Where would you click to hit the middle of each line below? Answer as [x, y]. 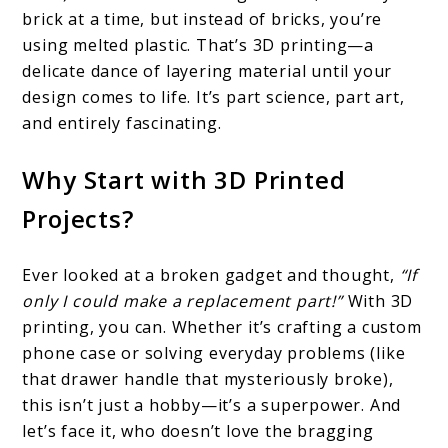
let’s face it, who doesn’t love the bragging [198, 430]
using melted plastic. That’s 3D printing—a [198, 44]
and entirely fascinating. [122, 122]
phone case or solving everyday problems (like [214, 352]
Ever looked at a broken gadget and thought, [211, 274]
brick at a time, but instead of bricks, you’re [202, 18]
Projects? [78, 218]
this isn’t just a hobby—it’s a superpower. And [212, 404]
